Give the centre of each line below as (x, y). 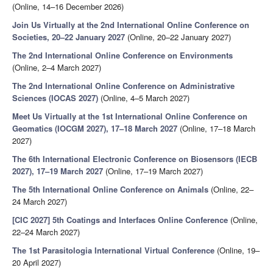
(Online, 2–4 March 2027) (57, 68)
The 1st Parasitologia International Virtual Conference (113, 250)
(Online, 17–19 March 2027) (153, 171)
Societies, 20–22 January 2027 (69, 37)
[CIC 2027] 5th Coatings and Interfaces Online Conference (120, 220)
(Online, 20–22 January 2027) (178, 37)
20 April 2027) (37, 263)
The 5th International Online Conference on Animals (110, 190)
